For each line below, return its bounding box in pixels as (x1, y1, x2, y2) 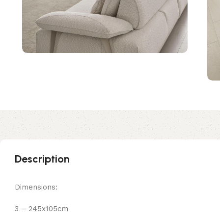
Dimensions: (15, 182, 57, 192)
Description (15, 152, 70, 165)
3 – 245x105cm (15, 204, 68, 213)
